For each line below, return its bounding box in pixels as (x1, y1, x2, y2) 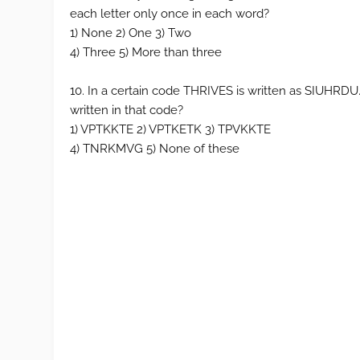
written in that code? (70, 103, 184, 117)
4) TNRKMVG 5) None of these (70, 141, 240, 156)
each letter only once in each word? (70, 6, 270, 21)
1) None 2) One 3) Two (70, 26, 192, 40)
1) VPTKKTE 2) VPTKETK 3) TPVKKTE (70, 122, 272, 137)
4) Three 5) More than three (70, 45, 223, 59)
